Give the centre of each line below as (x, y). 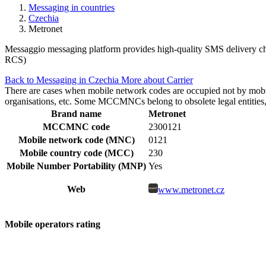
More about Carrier (157, 80)
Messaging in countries (72, 7)
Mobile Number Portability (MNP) (76, 166)
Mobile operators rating (53, 224)
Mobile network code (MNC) (76, 140)
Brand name (76, 113)
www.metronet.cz (191, 189)
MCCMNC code (76, 126)
